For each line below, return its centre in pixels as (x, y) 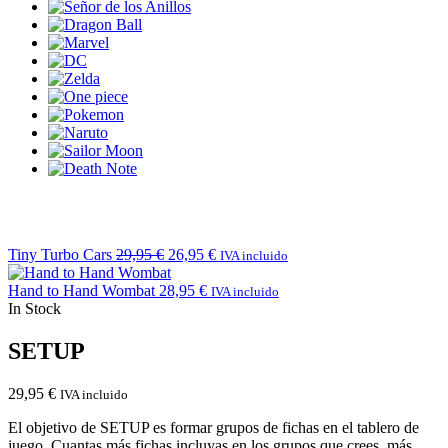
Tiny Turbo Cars (60, 254)
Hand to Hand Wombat (81, 290)
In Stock (34, 308)
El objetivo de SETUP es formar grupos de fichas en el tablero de (213, 427)
